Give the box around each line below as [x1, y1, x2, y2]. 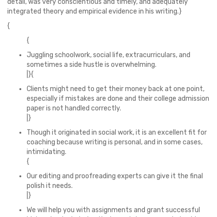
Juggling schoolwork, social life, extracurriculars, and [27, 51, 190, 59]
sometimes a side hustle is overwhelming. [27, 61, 156, 69]
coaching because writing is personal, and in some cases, [27, 138, 202, 146]
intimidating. [27, 148, 66, 156]
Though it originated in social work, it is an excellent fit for [27, 128, 207, 137]
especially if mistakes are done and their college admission [27, 94, 209, 103]
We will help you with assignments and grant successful [27, 206, 200, 214]
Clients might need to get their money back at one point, [27, 85, 204, 93]
